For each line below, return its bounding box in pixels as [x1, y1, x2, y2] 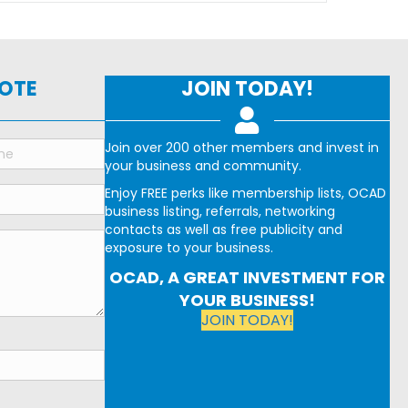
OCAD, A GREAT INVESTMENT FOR [109, 265, 385, 289]
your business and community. [105, 156, 302, 175]
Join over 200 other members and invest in [105, 138, 380, 157]
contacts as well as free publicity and [105, 219, 343, 239]
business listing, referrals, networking [105, 201, 336, 220]
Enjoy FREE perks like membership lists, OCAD [105, 183, 387, 202]
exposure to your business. [105, 238, 274, 257]
